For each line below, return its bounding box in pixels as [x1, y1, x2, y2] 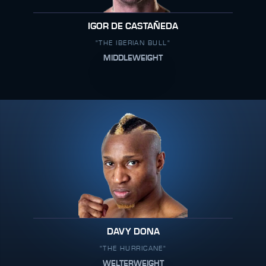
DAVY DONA [106, 227, 160, 236]
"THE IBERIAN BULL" [96, 39, 170, 46]
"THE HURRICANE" [99, 245, 167, 252]
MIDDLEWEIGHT [103, 54, 163, 62]
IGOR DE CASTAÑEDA [88, 21, 178, 31]
